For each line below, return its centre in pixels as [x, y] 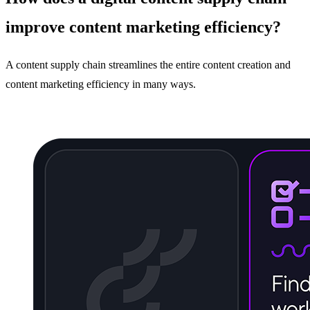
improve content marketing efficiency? [145, 27]
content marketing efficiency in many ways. [102, 84]
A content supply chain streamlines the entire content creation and [148, 64]
